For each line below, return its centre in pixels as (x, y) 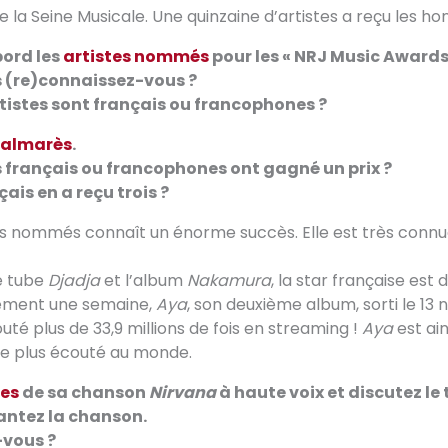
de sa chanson (84, 392)
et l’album (143, 280)
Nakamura (229, 280)
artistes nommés (136, 56)
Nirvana (182, 392)
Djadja (74, 280)
